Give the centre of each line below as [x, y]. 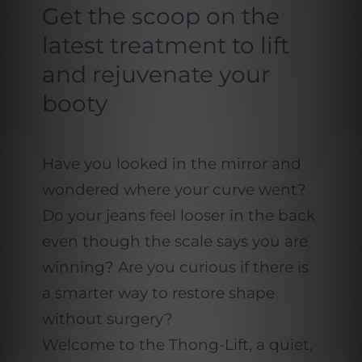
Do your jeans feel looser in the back [178, 215]
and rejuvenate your [156, 74]
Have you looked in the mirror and [171, 163]
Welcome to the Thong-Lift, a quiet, [177, 344]
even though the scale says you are [175, 241]
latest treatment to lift [165, 45]
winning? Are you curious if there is [175, 267]
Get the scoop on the [160, 16]
